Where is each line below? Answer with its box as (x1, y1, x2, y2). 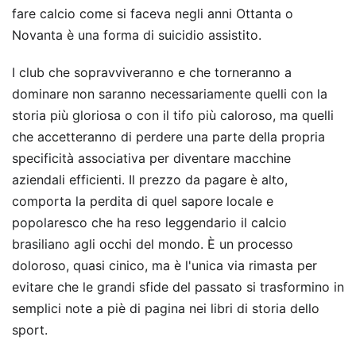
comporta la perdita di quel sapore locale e (12, 192, 273, 209)
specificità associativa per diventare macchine (12, 149, 291, 166)
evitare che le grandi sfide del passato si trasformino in (12, 278, 344, 295)
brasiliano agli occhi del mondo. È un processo (12, 235, 293, 252)
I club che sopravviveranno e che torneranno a (12, 64, 292, 80)
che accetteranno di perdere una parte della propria (12, 128, 325, 145)
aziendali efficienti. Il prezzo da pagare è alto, (12, 171, 288, 188)
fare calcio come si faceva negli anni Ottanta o (12, 5, 293, 21)
